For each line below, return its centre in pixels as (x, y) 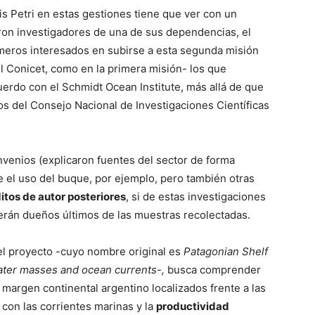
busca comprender (213, 270)
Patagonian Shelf (226, 251)
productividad (193, 306)
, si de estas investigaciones (196, 197)
